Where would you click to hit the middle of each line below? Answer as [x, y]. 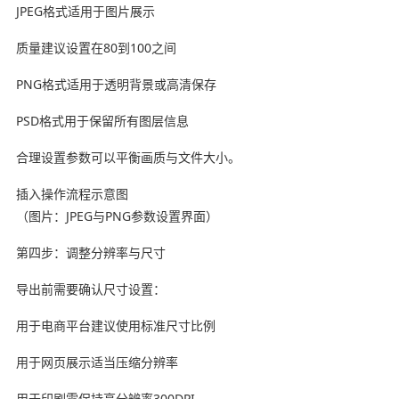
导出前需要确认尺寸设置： [90, 289]
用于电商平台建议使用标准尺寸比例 [115, 325]
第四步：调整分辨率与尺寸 [90, 252]
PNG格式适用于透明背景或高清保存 [116, 84]
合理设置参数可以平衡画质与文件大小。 [128, 157]
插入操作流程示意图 [72, 193]
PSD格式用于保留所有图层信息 [102, 120]
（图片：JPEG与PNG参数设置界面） [117, 216]
